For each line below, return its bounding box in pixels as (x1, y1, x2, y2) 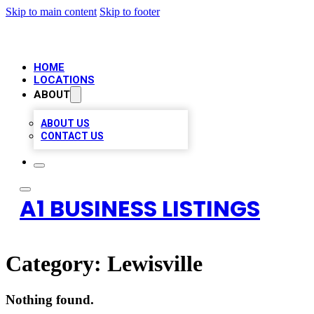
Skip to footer (100, 6, 160, 18)
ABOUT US (41, 118, 90, 129)
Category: (6, 251, 107, 277)
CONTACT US (41, 130, 104, 142)
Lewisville (107, 251, 203, 277)
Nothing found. (6, 292, 94, 307)
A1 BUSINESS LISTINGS (20, 193, 260, 224)
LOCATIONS (34, 74, 95, 86)
